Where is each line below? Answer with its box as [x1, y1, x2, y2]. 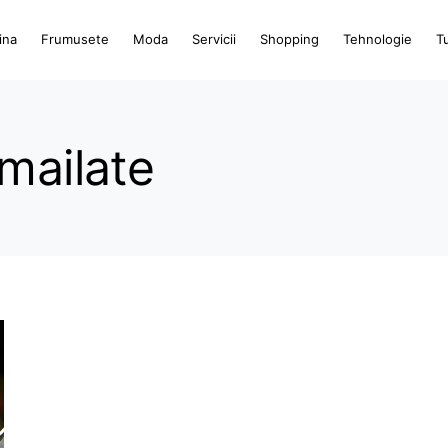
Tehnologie [343, 31, 413, 47]
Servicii [192, 31, 237, 47]
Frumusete [41, 31, 110, 47]
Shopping [260, 31, 320, 47]
